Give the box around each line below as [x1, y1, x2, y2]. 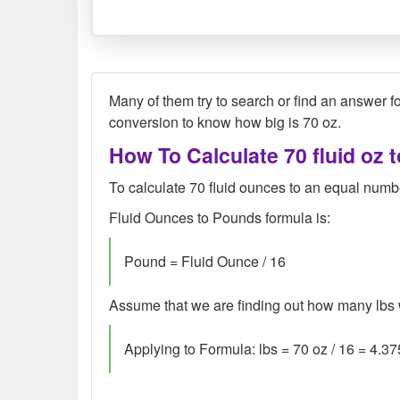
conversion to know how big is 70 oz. [109, 112, 341, 132]
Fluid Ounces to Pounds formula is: [109, 207, 330, 228]
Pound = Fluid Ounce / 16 [124, 251, 286, 271]
